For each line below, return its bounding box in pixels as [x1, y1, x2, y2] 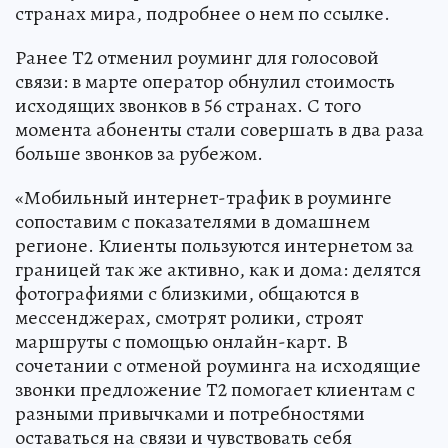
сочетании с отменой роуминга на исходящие [15, 351, 421, 379]
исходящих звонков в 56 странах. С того [15, 91, 361, 119]
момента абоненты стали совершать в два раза [15, 115, 424, 143]
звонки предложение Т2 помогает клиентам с [15, 375, 415, 403]
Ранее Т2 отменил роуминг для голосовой [15, 43, 379, 71]
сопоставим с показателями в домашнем [15, 207, 370, 235]
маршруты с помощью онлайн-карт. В [15, 327, 348, 355]
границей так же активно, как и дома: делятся [15, 255, 421, 283]
